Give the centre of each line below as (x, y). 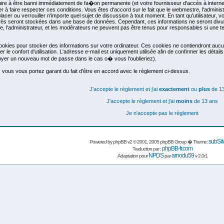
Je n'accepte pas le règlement (162, 113)
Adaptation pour (133, 156)
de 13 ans (205, 101)
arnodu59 (182, 155)
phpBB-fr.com (177, 148)
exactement (174, 89)
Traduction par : (147, 149)
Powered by (101, 142)
